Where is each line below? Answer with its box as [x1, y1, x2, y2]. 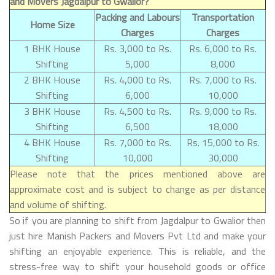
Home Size [29, 17, 75, 32]
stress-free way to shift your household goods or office [9, 258, 266, 274]
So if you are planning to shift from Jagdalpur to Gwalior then [9, 212, 266, 228]
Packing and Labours [95, 9, 180, 25]
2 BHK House [24, 72, 80, 87]
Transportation [192, 9, 254, 25]
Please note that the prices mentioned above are [10, 166, 265, 181]
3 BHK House [24, 103, 80, 118]
